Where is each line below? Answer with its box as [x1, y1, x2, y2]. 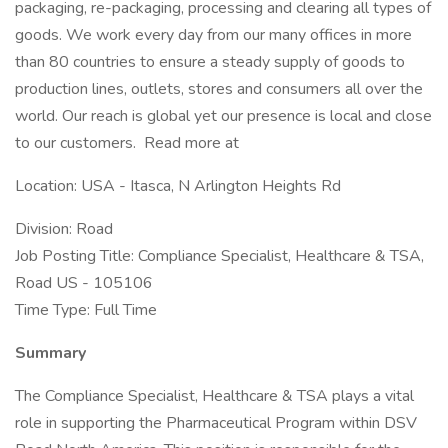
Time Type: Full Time [15, 299, 157, 321]
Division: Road [15, 218, 117, 240]
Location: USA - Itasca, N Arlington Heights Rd [15, 175, 345, 197]
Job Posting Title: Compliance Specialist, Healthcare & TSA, [15, 245, 424, 267]
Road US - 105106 [15, 272, 157, 294]
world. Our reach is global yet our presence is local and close [15, 105, 432, 127]
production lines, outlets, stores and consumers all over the [15, 78, 423, 100]
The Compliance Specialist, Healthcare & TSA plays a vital [15, 385, 414, 407]
